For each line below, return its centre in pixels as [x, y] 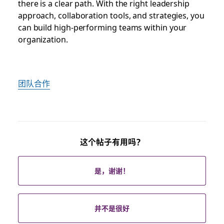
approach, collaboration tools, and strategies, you [111, 15]
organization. [43, 39]
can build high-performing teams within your [102, 27]
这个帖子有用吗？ [112, 142]
